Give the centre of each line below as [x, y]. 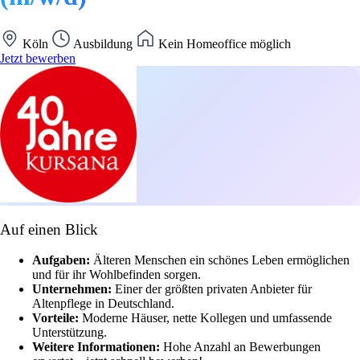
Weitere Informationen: [98, 347]
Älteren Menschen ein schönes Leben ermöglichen [221, 260]
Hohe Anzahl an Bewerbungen [242, 347]
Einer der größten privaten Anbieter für [213, 289]
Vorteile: [57, 318]
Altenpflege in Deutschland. [103, 304]
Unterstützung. [70, 333]
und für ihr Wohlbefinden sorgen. [117, 275]
